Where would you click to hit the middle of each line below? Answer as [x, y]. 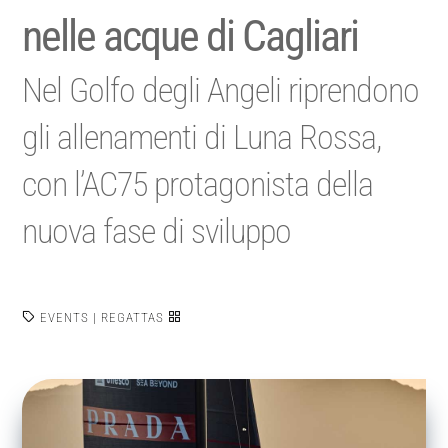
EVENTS [65, 317]
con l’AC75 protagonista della [198, 184]
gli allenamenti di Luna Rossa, [202, 137]
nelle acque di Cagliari [190, 36]
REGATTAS [133, 317]
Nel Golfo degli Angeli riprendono [221, 90]
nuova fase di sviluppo [157, 231]
